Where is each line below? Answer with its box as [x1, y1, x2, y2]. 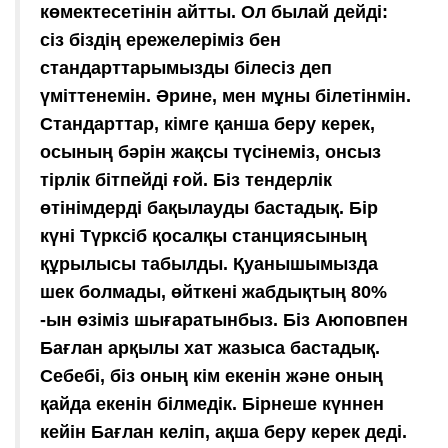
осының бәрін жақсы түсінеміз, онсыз [40, 141, 381, 162]
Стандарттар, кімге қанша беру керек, [40, 113, 375, 134]
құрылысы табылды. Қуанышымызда [40, 253, 378, 274]
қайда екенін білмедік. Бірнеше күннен [40, 393, 384, 414]
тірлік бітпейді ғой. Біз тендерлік [40, 169, 332, 190]
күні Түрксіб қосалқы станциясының [40, 225, 367, 246]
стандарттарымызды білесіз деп [40, 57, 332, 78]
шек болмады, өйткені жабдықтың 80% [40, 281, 387, 302]
